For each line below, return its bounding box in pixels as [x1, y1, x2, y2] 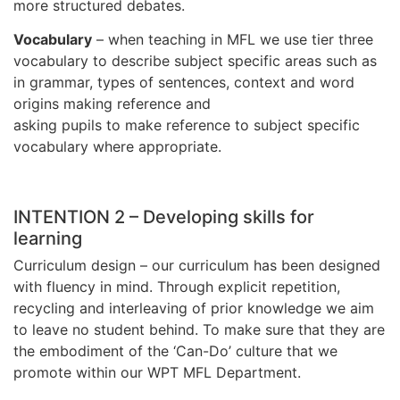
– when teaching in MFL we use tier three [92, 30, 373, 49]
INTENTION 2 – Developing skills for [13, 205, 314, 228]
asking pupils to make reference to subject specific [13, 116, 360, 135]
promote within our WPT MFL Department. [13, 362, 301, 381]
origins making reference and [13, 95, 211, 113]
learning [13, 227, 82, 249]
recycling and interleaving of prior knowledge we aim [13, 298, 374, 317]
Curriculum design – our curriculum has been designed [13, 255, 380, 274]
